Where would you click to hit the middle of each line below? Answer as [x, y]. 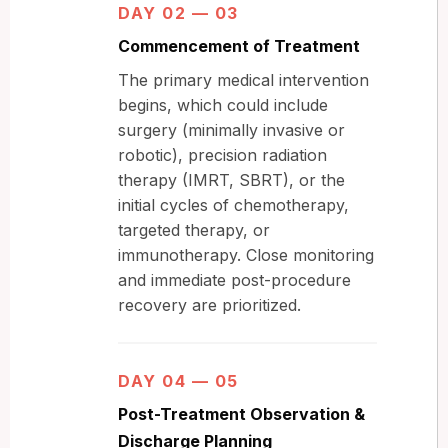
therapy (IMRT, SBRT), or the [231, 179]
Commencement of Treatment [239, 45]
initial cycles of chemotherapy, [233, 204]
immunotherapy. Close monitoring [246, 254]
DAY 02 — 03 [178, 12]
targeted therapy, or [194, 229]
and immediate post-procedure [234, 279]
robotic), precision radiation [222, 154]
